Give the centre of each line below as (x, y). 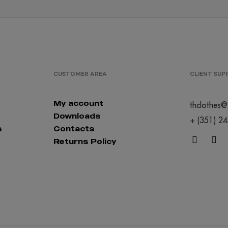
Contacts (74, 128)
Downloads (77, 116)
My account (78, 103)
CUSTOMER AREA (80, 74)
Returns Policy (85, 141)
